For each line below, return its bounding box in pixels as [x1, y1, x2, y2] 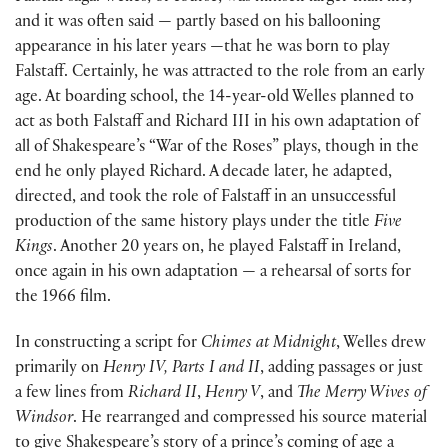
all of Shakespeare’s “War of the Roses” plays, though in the [15, 140, 419, 158]
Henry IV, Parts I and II [103, 361, 260, 379]
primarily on [15, 361, 103, 379]
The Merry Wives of [297, 386, 427, 404]
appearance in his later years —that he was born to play [15, 40, 390, 58]
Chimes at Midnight [201, 336, 336, 354]
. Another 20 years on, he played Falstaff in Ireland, [53, 240, 401, 258]
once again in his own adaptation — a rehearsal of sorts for [15, 265, 411, 283]
